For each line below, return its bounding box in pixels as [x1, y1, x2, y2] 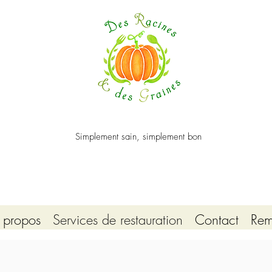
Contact [194, 211, 239, 229]
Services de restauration [52, 211, 183, 229]
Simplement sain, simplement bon [75, 131, 202, 143]
